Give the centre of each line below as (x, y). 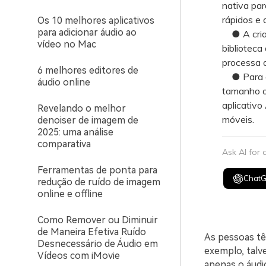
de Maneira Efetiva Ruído (92, 232)
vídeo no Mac (67, 44)
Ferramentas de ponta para (97, 170)
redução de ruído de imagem (99, 182)
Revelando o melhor (82, 108)
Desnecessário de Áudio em (98, 244)
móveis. (238, 119)
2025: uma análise (75, 132)
